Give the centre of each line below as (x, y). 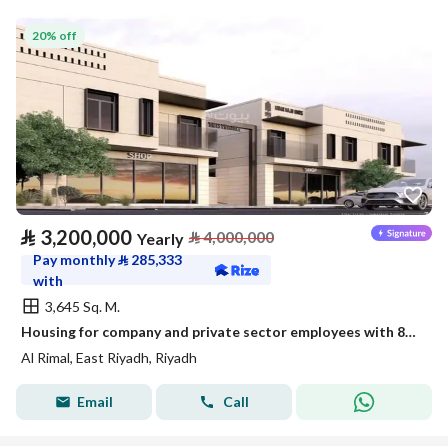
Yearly (160, 238)
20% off (54, 35)
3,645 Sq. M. (82, 306)
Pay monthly (75, 259)
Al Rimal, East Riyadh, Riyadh (109, 357)
